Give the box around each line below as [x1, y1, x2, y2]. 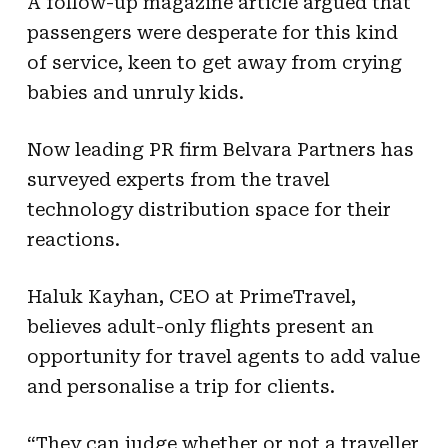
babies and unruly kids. [26, 81, 244, 103]
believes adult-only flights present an [26, 315, 374, 337]
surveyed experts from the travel [26, 168, 330, 190]
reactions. [26, 228, 120, 250]
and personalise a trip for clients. [26, 375, 335, 397]
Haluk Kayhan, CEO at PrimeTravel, [26, 285, 356, 307]
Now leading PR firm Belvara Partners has [26, 138, 414, 160]
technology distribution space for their [26, 198, 391, 220]
